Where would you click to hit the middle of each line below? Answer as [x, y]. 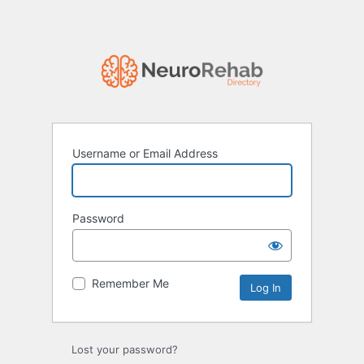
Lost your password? [125, 350]
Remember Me [130, 284]
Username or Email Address [145, 154]
